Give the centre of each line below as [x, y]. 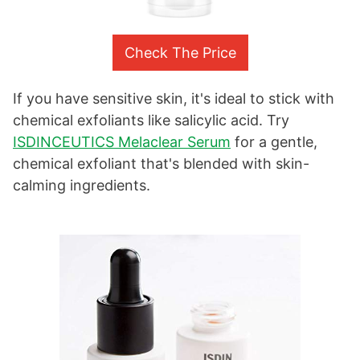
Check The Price [180, 53]
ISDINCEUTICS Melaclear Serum [122, 142]
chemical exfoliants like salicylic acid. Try [151, 121]
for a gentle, [274, 142]
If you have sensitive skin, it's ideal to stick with [174, 99]
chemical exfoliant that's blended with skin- [161, 164]
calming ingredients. [82, 186]
